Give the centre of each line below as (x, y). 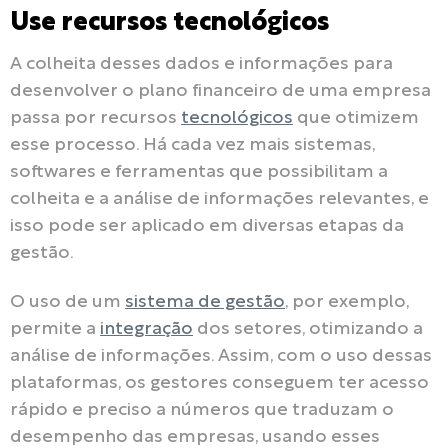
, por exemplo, (347, 302)
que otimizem (356, 119)
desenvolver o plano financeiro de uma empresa (220, 92)
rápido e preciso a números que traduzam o (202, 410)
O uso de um (67, 302)
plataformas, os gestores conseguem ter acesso (219, 383)
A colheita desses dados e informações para (201, 65)
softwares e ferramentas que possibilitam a (199, 173)
